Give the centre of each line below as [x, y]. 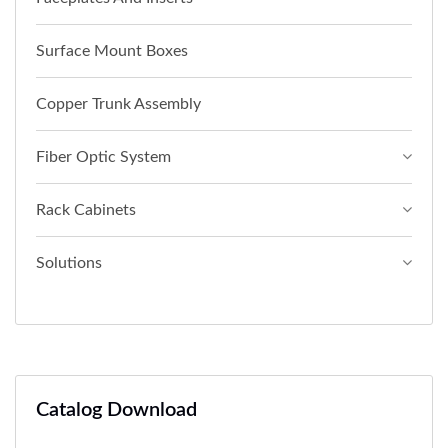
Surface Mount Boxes [112, 50]
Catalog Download [116, 409]
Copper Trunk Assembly [118, 103]
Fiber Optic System [103, 156]
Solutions [69, 262]
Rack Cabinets [86, 209]
